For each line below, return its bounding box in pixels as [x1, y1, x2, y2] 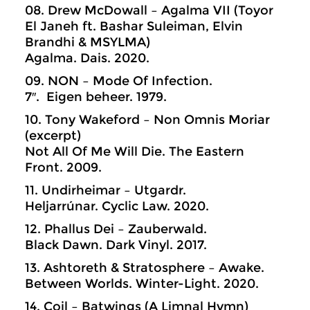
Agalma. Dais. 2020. [25, 51, 149, 66]
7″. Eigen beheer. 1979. [25, 89, 167, 104]
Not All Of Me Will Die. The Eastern [25, 144, 244, 159]
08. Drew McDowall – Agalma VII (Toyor [25, 3, 273, 18]
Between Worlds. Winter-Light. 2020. [25, 276, 259, 291]
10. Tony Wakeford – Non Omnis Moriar [25, 112, 270, 127]
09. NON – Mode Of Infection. [25, 73, 212, 89]
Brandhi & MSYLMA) [25, 35, 150, 50]
